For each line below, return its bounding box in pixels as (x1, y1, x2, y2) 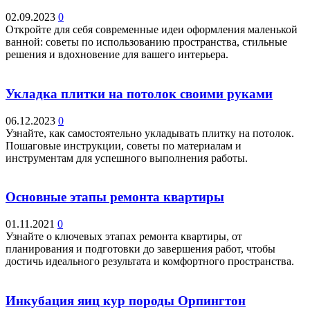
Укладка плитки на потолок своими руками (6, 86, 273, 101)
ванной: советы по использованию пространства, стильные (6, 36, 287, 48)
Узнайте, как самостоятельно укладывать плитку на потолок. (6, 127, 294, 139)
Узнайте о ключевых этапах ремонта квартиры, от (6, 230, 242, 243)
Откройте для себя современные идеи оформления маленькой (6, 24, 298, 36)
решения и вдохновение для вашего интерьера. (6, 48, 228, 61)
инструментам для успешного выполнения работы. (6, 152, 248, 164)
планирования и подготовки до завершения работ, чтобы (6, 243, 275, 255)
